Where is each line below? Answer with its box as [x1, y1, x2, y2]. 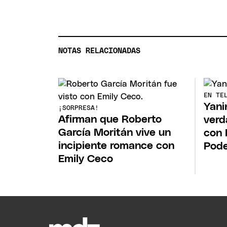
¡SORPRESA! [58, 105, 99, 111]
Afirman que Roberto [58, 114, 162, 125]
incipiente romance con [58, 140, 175, 151]
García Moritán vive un [58, 127, 171, 138]
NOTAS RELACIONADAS [58, 47, 141, 55]
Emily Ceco [58, 154, 113, 164]
